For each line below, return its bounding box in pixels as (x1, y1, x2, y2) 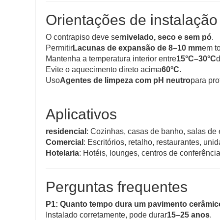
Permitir (46, 44, 73, 53)
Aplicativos (46, 106, 117, 123)
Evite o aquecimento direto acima (46, 65, 162, 74)
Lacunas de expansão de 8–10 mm (73, 44, 202, 53)
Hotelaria (46, 149, 79, 158)
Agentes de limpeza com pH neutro (60, 76, 191, 85)
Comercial (46, 138, 83, 147)
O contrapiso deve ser (46, 33, 122, 42)
